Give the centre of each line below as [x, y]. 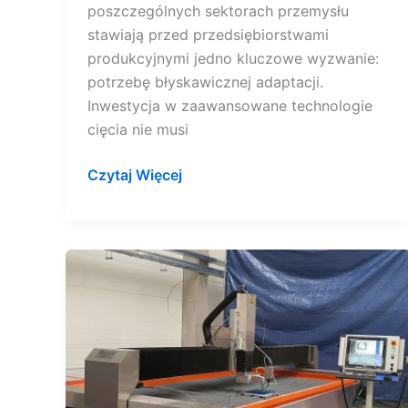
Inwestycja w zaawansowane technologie [230, 106]
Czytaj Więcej [135, 175]
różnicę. [115, 332]
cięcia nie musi [138, 130]
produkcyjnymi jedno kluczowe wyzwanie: [233, 59]
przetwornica [133, 379]
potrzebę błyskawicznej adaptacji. [205, 82]
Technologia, [132, 261]
